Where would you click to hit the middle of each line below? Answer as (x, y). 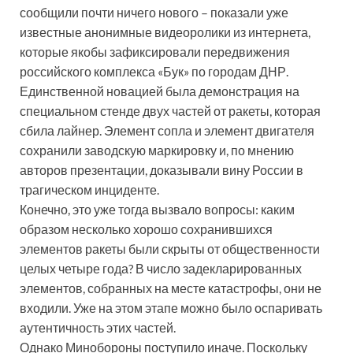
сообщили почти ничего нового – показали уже (154, 12)
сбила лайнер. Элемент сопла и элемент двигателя (167, 130)
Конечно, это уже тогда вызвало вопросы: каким (157, 209)
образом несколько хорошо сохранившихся (146, 229)
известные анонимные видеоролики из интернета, (165, 32)
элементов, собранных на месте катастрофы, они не (171, 288)
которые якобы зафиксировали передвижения (155, 51)
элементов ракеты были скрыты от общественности (170, 248)
